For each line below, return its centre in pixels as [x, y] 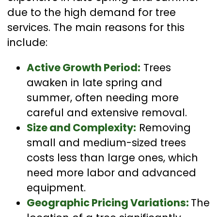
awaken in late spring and [94, 83]
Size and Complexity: [81, 128]
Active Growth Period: [84, 68]
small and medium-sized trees [106, 143]
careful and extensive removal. [107, 113]
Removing [163, 128]
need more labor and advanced [111, 173]
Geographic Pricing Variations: [109, 203]
